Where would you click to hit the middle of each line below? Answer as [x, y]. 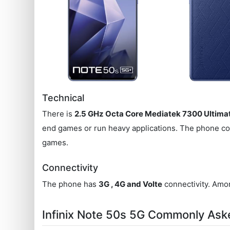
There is [59, 114]
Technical [63, 98]
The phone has [71, 184]
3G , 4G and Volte [131, 184]
